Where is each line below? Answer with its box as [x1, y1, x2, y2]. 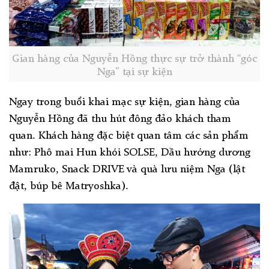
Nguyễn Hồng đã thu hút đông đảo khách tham [9, 113, 231, 124]
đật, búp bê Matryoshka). [9, 181, 131, 192]
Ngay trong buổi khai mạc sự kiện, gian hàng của [9, 97, 240, 107]
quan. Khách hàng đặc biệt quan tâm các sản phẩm [9, 130, 249, 141]
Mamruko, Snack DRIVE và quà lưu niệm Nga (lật [9, 164, 245, 175]
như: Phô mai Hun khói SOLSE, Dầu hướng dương [9, 147, 250, 158]
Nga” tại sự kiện [97, 67, 172, 77]
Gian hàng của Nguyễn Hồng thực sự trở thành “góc [12, 53, 257, 64]
